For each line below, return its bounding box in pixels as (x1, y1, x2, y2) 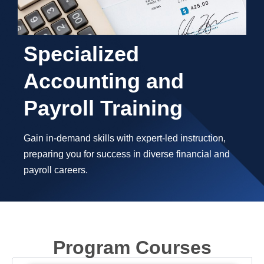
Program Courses (52, 237, 212, 259)
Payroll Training (24, 96, 183, 121)
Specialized (24, 42, 139, 67)
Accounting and (24, 69, 184, 94)
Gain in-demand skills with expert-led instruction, (24, 133, 226, 144)
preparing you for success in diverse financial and (24, 149, 230, 160)
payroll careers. (24, 165, 88, 176)
